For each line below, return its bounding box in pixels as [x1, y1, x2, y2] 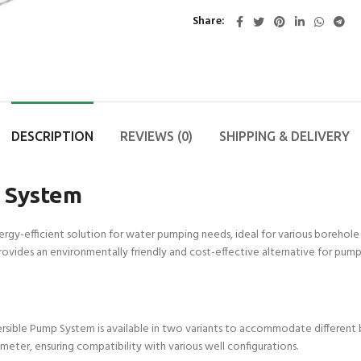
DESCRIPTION [11, 128, 93, 143]
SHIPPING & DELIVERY [219, 128, 350, 143]
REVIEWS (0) [120, 128, 193, 143]
